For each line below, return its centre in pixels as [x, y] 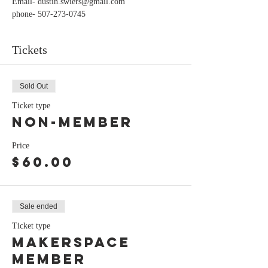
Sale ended [39, 206]
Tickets [30, 49]
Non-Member [72, 122]
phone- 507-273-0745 [49, 14]
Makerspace [71, 242]
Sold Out [34, 86]
